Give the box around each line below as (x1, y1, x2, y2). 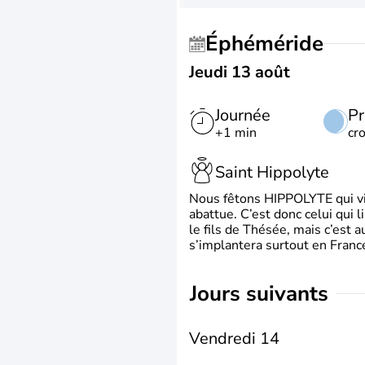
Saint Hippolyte (215, 161, 329, 183)
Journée (215, 104, 270, 126)
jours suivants (197, 279, 328, 308)
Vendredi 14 (189, 328, 279, 350)
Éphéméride (218, 29, 323, 58)
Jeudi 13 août (189, 61, 290, 83)
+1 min (215, 124, 257, 142)
